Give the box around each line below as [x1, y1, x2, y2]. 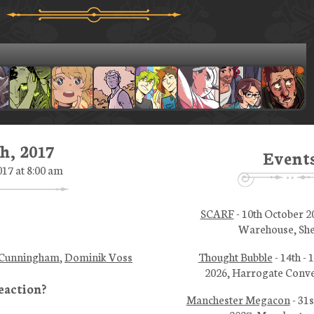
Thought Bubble [198, 248, 273, 264]
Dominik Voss [64, 249, 132, 265]
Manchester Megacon [186, 292, 290, 308]
